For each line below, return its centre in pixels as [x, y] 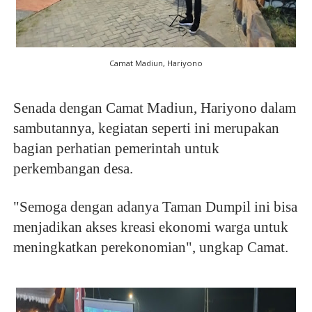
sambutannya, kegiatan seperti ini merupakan [146, 128]
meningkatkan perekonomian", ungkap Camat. [150, 248]
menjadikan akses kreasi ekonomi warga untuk [150, 227]
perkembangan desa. [73, 169]
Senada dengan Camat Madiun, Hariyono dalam [154, 108]
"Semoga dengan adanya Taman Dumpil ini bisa [155, 207]
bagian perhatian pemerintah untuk [116, 149]
